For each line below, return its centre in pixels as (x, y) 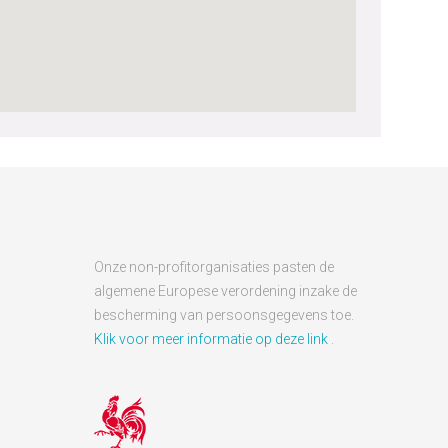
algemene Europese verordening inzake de (226, 291)
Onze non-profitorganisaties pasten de (214, 267)
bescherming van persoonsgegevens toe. (224, 315)
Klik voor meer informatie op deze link (213, 339)
